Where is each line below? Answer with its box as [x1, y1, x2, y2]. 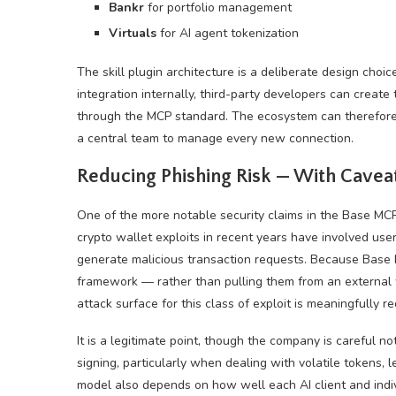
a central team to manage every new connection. [77, 130, 354, 147]
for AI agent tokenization [156, 25, 299, 42]
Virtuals [109, 25, 156, 42]
